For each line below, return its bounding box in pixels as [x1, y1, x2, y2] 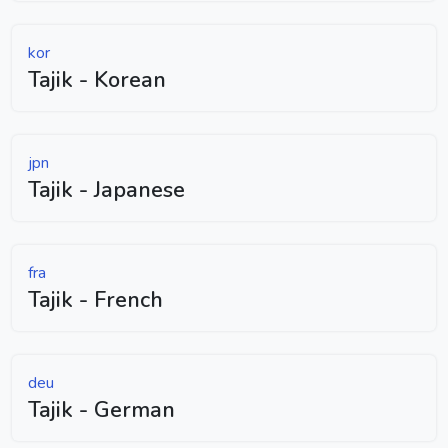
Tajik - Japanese [28, 174, 185, 205]
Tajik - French [28, 284, 163, 315]
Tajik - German [28, 394, 175, 425]
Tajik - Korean [28, 64, 166, 95]
